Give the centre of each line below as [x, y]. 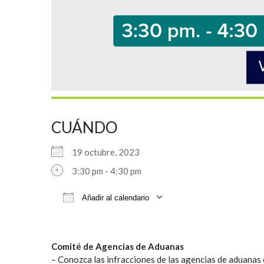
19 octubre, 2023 [109, 152]
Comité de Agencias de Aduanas [118, 246]
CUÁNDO [85, 127]
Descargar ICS [100, 216]
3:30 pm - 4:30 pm [107, 171]
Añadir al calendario [114, 197]
